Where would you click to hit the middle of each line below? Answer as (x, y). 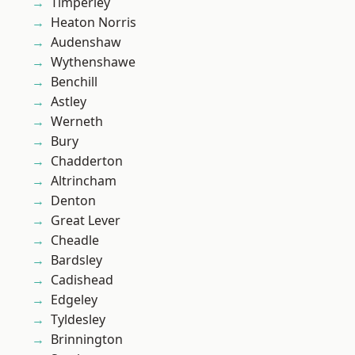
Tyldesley (78, 320)
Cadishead (82, 280)
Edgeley (74, 300)
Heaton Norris (94, 23)
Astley (69, 102)
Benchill (74, 82)
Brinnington (87, 340)
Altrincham (84, 181)
